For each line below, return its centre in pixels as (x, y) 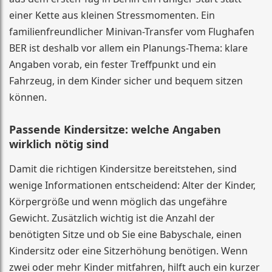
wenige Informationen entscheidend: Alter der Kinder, (132, 185)
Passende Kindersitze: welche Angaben (115, 129)
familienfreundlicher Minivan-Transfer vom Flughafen (132, 32)
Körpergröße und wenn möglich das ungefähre (118, 202)
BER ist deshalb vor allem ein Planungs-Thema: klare (128, 48)
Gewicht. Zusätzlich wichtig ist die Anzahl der (112, 218)
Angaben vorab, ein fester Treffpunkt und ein (113, 64)
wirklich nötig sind (59, 144)
